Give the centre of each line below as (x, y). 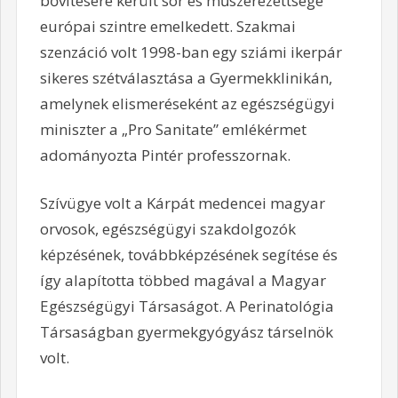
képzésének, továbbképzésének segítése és (188, 255)
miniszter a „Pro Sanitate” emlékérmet (173, 129)
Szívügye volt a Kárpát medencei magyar (182, 203)
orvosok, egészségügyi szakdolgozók (167, 229)
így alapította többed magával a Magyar (183, 281)
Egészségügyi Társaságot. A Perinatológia (187, 306)
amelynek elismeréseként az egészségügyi (187, 103)
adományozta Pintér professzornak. (165, 155)
